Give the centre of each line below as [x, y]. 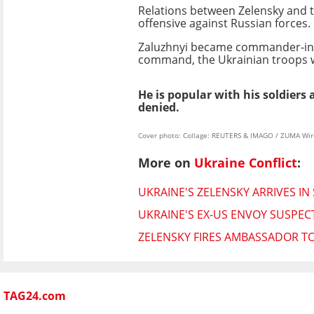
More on [166, 163]
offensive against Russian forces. [224, 23]
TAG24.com [35, 296]
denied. [159, 107]
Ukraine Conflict [246, 163]
